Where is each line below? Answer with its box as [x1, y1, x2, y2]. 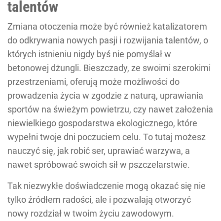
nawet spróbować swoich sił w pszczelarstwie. [7, 159, 190, 170]
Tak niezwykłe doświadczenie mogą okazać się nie [7, 180, 206, 191]
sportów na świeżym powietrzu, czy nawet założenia [7, 104, 213, 114]
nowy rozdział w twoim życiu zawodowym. [7, 208, 174, 219]
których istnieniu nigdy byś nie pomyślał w [7, 48, 171, 59]
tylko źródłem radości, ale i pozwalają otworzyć [7, 194, 191, 205]
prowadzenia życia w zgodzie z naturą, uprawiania [7, 90, 203, 101]
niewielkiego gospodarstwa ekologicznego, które [7, 117, 197, 128]
